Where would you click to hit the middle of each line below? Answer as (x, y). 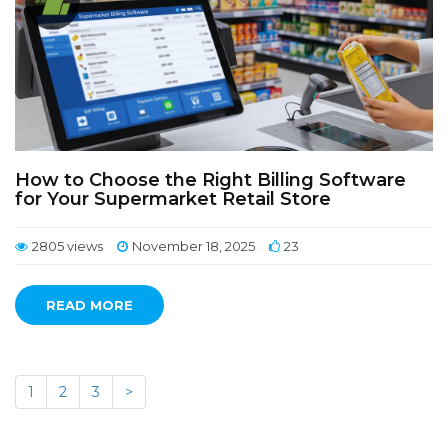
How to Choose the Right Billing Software (210, 180)
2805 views (67, 246)
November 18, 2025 (193, 246)
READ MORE (89, 305)
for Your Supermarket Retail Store (173, 199)
